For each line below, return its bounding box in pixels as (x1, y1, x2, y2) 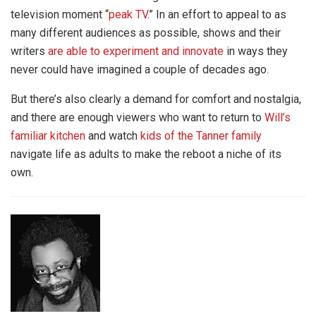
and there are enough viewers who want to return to (11, 111, 265, 125)
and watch (85, 129, 140, 143)
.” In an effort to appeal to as (147, 8, 286, 22)
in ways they (224, 44, 288, 59)
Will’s (265, 111, 291, 125)
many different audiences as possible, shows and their (11, 26, 281, 40)
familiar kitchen (11, 129, 85, 143)
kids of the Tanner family (140, 129, 262, 143)
